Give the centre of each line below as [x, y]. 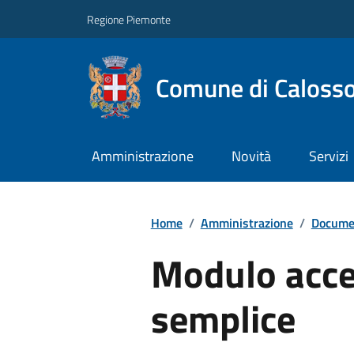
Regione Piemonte [129, 19]
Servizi [328, 156]
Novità [251, 156]
